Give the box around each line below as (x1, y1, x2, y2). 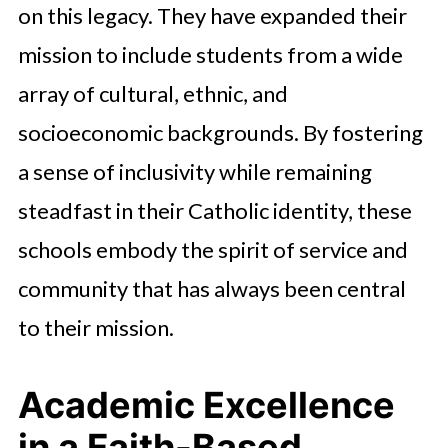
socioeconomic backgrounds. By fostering (17, 119, 423, 146)
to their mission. (17, 314, 174, 341)
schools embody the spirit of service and (17, 236, 408, 263)
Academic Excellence (17, 383, 395, 427)
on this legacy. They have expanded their (17, 2, 407, 29)
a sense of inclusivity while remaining (17, 158, 372, 185)
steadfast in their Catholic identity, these (17, 197, 412, 224)
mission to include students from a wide (17, 41, 403, 68)
